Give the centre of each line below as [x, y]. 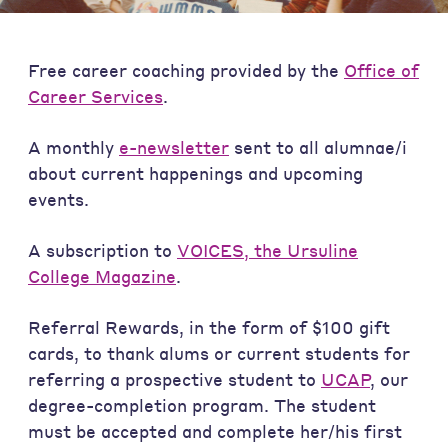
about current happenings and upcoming [195, 173]
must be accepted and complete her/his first [215, 432]
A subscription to [102, 250]
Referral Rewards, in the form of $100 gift [209, 328]
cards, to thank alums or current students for [219, 354]
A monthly [73, 147]
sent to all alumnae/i [318, 147]
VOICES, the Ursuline [267, 250]
